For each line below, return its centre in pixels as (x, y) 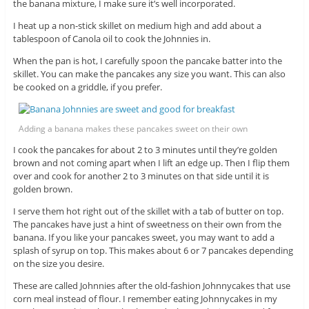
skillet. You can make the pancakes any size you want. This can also (149, 74)
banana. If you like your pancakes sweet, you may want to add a (143, 238)
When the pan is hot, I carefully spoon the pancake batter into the (147, 61)
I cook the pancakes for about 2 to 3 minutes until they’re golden (145, 150)
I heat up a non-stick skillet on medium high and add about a (137, 26)
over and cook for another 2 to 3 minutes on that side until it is (141, 176)
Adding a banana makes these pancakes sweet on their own (133, 129)
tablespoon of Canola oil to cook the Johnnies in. (111, 39)
